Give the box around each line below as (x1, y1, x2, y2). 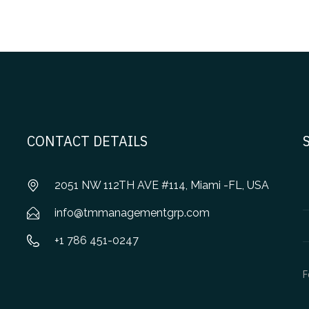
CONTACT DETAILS (26, 131, 148, 150)
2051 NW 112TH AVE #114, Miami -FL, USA (54, 178, 270, 192)
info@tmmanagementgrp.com (54, 206, 210, 219)
